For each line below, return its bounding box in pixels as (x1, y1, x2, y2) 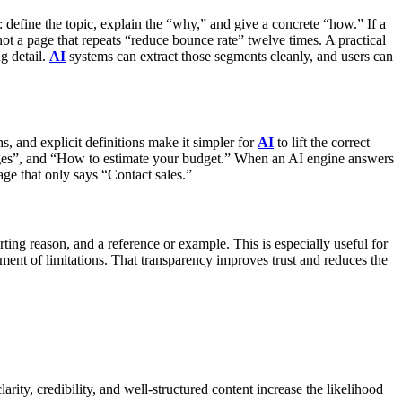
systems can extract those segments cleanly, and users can (66, 48, 393, 65)
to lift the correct (274, 134, 370, 150)
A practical (325, 32, 386, 48)
